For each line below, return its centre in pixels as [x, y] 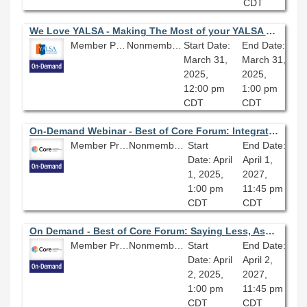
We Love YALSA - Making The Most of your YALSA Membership [270, 30]
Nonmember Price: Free [177, 45]
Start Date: [207, 45]
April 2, [258, 259]
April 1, [258, 159]
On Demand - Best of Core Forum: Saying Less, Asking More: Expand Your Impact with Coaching [270, 231]
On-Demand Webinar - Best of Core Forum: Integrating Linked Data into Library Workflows [273, 131]
